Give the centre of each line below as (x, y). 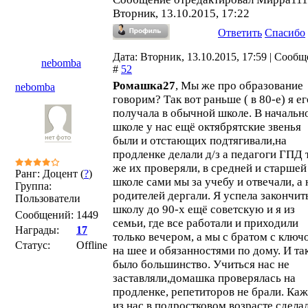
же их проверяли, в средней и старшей (210, 168)
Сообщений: (44, 215)
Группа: (33, 186)
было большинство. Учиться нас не (201, 264)
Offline (92, 245)
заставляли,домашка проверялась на (204, 278)
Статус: (33, 245)
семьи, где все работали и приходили (206, 223)
